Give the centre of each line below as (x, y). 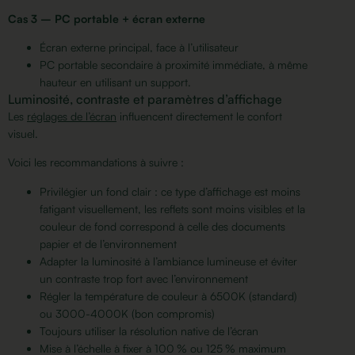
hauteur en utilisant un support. (115, 82)
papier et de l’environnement (108, 243)
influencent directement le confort (199, 116)
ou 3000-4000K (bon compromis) (127, 313)
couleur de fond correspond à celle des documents (162, 226)
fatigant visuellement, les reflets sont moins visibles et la (172, 208)
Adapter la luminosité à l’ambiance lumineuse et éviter (168, 261)
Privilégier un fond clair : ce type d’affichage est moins (170, 191)
